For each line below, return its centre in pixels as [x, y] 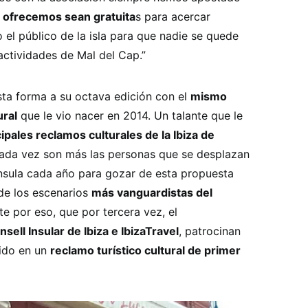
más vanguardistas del [152, 192]
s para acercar [173, 16]
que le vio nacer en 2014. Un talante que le [130, 115]
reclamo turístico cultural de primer [145, 250]
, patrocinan [210, 231]
